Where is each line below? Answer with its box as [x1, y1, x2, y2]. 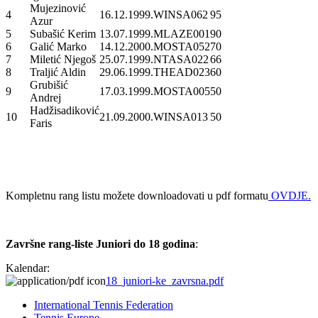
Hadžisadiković [30, 104, 99, 116]
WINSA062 [153, 8, 208, 21]
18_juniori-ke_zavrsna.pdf [106, 274, 224, 287]
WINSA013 [153, 110, 208, 123]
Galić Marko [30, 40, 87, 53]
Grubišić [30, 78, 68, 91]
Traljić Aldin [30, 65, 86, 78]
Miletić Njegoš [30, 53, 96, 65]
